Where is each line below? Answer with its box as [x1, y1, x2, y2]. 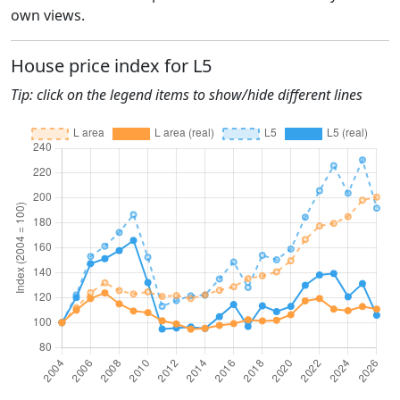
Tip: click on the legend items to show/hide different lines [11, 84, 362, 104]
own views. [11, 4, 85, 25]
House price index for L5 [11, 53, 212, 78]
